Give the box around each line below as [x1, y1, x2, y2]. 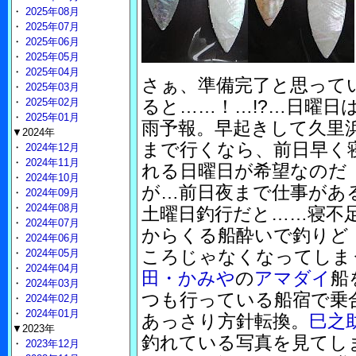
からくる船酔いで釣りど [141, 225, 349, 246]
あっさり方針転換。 [141, 311, 309, 331]
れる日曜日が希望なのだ [141, 161, 347, 181]
